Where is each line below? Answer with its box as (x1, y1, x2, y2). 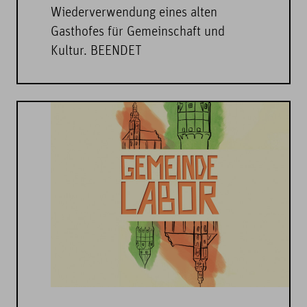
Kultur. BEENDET (51, 45, 142, 58)
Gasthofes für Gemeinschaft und (51, 26, 225, 39)
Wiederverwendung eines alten (51, 7, 217, 20)
